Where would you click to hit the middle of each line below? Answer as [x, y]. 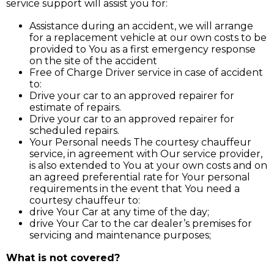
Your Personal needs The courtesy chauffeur [140, 143]
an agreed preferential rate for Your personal [140, 177]
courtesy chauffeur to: [85, 201]
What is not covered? [63, 258]
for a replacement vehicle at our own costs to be [148, 38]
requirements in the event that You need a [135, 189]
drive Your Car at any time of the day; [119, 212]
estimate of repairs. [75, 108]
